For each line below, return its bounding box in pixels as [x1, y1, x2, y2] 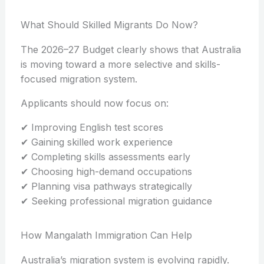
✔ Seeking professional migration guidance [20, 195, 212, 207]
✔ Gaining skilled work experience [20, 136, 173, 148]
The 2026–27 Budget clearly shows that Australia [20, 44, 241, 56]
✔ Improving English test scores [20, 121, 163, 134]
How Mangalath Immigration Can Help [20, 229, 192, 242]
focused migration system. [20, 73, 137, 85]
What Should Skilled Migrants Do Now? [20, 19, 198, 31]
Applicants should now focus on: [20, 97, 169, 110]
